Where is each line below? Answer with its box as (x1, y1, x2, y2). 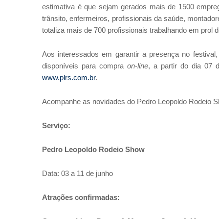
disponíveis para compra (42, 62, 128, 70)
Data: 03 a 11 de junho (42, 170, 113, 178)
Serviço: (42, 122, 70, 130)
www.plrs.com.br (42, 74, 95, 82)
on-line (127, 62, 149, 70)
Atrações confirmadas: (42, 194, 120, 202)
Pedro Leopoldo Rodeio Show (42, 146, 145, 154)
